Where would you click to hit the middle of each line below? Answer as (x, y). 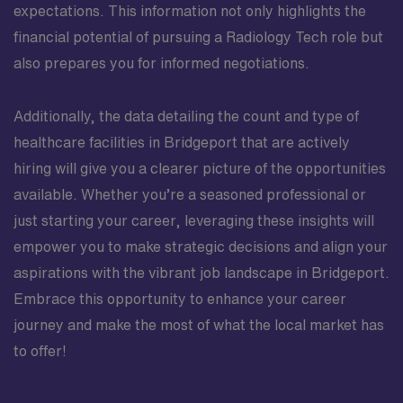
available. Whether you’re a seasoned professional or (190, 194)
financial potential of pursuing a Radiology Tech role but (198, 37)
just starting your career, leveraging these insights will (194, 220)
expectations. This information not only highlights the (190, 11)
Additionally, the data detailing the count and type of (186, 116)
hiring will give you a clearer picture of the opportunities (200, 168)
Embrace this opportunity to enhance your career (180, 299)
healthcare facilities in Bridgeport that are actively (182, 142)
